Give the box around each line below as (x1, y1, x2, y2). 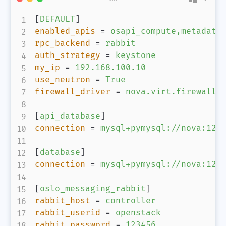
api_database (40, 111, 100, 122)
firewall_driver (35, 87, 110, 97)
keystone (116, 50, 156, 61)
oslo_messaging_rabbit (40, 184, 146, 194)
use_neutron (35, 75, 90, 85)
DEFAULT (40, 14, 75, 25)
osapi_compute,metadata (110, 26, 221, 37)
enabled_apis (35, 26, 95, 37)
